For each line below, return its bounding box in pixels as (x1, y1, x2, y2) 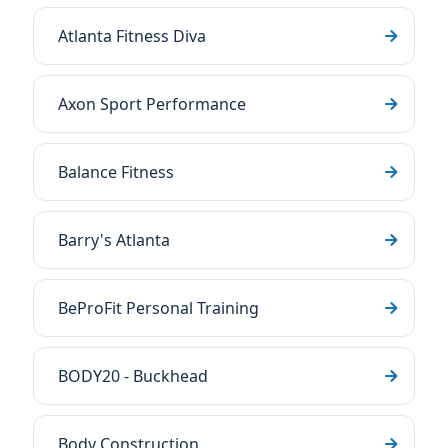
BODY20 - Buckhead (58, 365, 208, 387)
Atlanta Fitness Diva (58, 25, 206, 47)
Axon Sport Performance (58, 93, 246, 115)
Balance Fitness (58, 161, 174, 183)
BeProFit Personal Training (58, 297, 259, 319)
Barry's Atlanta (58, 229, 170, 251)
